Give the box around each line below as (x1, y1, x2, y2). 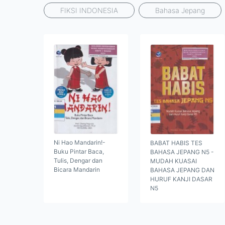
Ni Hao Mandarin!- (54, 139, 105, 147)
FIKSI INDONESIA (60, 6, 118, 15)
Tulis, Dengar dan (54, 157, 102, 165)
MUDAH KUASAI (150, 157, 197, 165)
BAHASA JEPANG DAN (150, 166, 214, 174)
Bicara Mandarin (54, 166, 100, 174)
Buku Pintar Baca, (54, 148, 104, 156)
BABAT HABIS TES (150, 139, 202, 147)
